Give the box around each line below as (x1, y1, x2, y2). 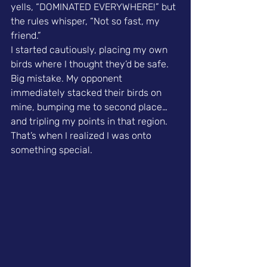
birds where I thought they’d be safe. (11, 58, 171, 70)
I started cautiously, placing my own (11, 44, 170, 56)
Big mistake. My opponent (11, 73, 125, 85)
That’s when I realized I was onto (11, 130, 154, 142)
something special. (11, 144, 92, 156)
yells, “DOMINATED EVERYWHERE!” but (11, 1, 178, 13)
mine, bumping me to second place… (11, 101, 167, 113)
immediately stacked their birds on (11, 87, 164, 99)
